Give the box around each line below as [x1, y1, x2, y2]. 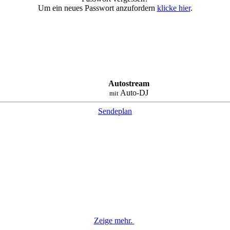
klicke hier [157, 3, 190, 12]
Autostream [108, 79, 149, 88]
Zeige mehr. [93, 216, 135, 225]
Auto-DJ [119, 88, 148, 98]
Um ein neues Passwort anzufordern [37, 3, 157, 12]
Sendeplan [98, 107, 132, 116]
